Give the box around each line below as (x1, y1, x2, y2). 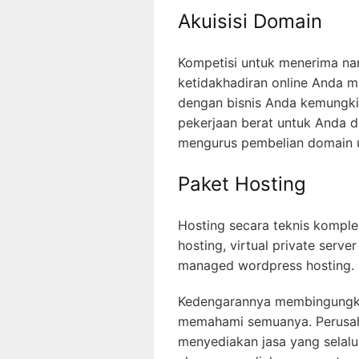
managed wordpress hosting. (178, 257, 354, 274)
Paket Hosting (178, 172, 306, 196)
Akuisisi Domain (178, 10, 322, 34)
